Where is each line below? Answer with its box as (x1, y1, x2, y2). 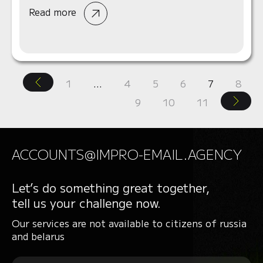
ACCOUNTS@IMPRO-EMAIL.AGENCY (12, 144, 242, 163)
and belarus (12, 229, 65, 243)
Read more (29, 5, 79, 19)
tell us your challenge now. (12, 194, 161, 211)
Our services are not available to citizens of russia (12, 216, 247, 230)
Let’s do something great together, (12, 179, 210, 196)
